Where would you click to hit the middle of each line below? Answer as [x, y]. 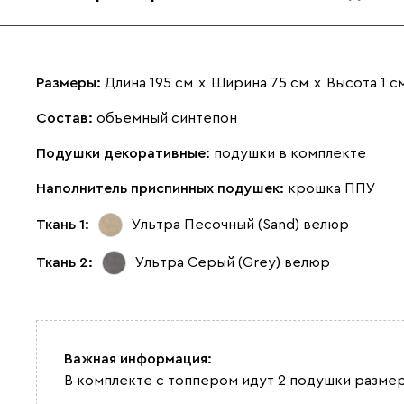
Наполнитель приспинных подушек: [162, 188]
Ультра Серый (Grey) [208, 263]
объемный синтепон [167, 118]
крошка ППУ [332, 188]
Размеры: [70, 83]
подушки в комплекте [290, 153]
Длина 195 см [149, 83]
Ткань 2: [64, 263]
